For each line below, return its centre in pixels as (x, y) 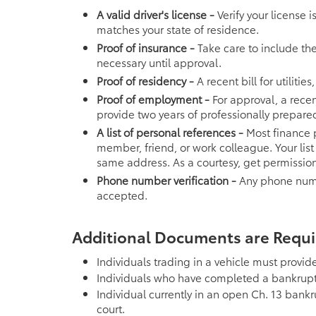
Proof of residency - (145, 80)
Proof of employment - (153, 98)
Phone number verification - (166, 180)
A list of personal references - (170, 132)
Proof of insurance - (146, 47)
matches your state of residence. (178, 29)
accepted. (122, 194)
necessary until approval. (159, 62)
